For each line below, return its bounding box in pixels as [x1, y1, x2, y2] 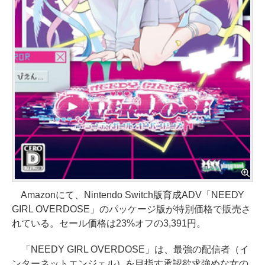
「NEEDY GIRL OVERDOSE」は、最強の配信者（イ [12, 244, 249, 254]
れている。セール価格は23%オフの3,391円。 [12, 218, 206, 228]
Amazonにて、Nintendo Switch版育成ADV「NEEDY [12, 189, 245, 200]
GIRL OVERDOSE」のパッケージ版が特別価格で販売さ [12, 203, 251, 214]
